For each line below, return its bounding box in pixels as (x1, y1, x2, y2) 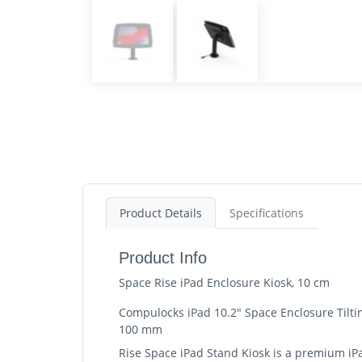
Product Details (120, 205, 202, 221)
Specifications (229, 205, 304, 221)
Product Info (119, 249, 207, 267)
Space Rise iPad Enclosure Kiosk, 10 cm (119, 275, 330, 290)
